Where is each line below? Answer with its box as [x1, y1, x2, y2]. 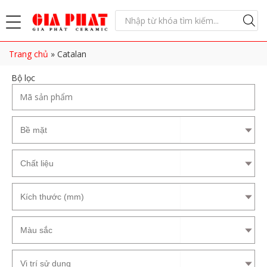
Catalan [57, 48, 86, 60]
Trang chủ [9, 48, 48, 60]
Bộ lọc [9, 72, 35, 83]
